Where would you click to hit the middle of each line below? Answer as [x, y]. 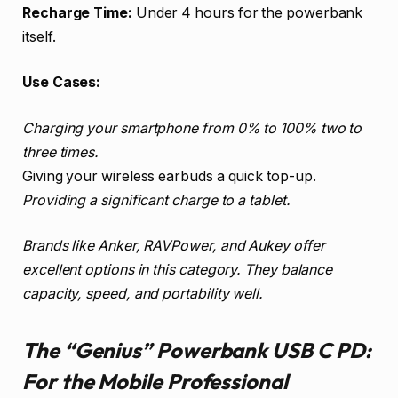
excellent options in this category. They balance [178, 270]
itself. [39, 36]
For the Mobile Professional [155, 381]
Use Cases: [62, 83]
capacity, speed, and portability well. [143, 294]
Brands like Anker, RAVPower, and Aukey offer [174, 246]
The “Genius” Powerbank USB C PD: [197, 350]
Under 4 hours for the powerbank [247, 12]
